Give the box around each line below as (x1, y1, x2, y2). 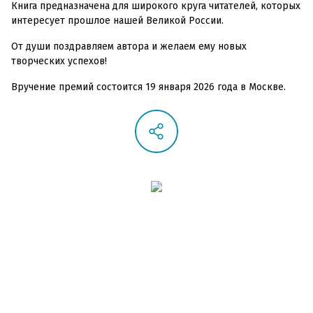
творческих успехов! (11, 55, 110, 67)
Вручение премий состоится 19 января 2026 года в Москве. (11, 81, 286, 93)
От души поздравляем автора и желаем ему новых (11, 41, 247, 52)
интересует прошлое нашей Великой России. (11, 15, 224, 27)
